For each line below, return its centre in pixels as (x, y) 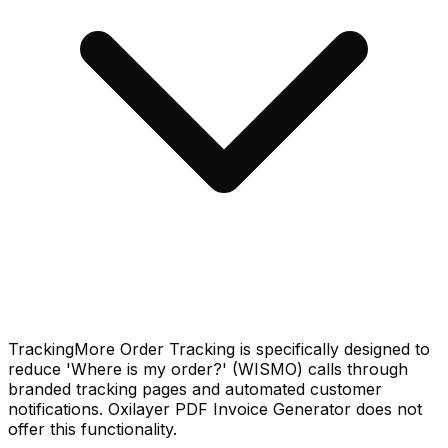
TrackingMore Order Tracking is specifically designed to (219, 348)
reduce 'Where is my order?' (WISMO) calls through (208, 368)
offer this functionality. (92, 428)
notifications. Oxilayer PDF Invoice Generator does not (215, 408)
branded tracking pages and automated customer (195, 388)
